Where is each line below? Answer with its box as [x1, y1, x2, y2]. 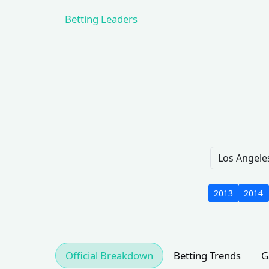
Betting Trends [174, 249, 241, 262]
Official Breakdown [65, 249, 153, 262]
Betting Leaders [65, 12, 138, 26]
